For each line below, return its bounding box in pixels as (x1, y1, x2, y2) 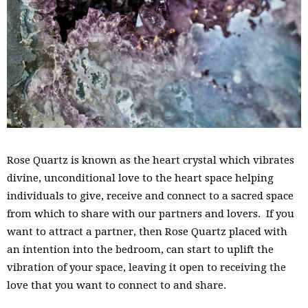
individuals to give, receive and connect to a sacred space (7, 190, 294, 203)
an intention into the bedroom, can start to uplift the (7, 243, 274, 256)
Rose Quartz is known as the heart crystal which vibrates (7, 154, 294, 167)
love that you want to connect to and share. (7, 279, 226, 292)
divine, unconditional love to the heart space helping (7, 172, 274, 185)
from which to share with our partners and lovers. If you (7, 208, 294, 221)
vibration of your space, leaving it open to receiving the (7, 261, 286, 274)
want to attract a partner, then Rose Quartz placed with (7, 225, 287, 239)
